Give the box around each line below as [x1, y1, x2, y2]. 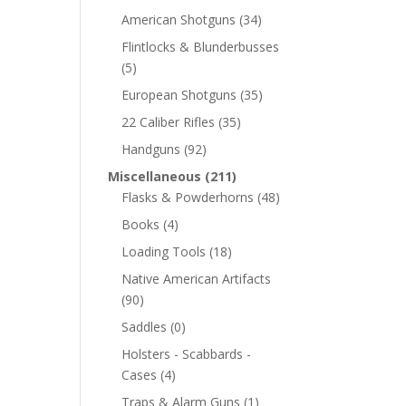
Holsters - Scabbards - [121, 345, 252, 362]
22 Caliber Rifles [121, 113, 216, 130]
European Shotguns [121, 86, 237, 103]
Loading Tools [121, 243, 207, 260]
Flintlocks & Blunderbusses [121, 38, 280, 55]
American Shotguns [121, 11, 237, 28]
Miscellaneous [108, 168, 202, 185]
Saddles [121, 318, 168, 335]
